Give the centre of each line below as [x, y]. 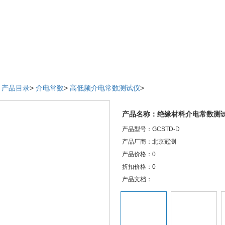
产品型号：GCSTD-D [151, 129]
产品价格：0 [139, 154]
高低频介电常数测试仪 [105, 88]
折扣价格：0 [139, 167]
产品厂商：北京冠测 [149, 142]
